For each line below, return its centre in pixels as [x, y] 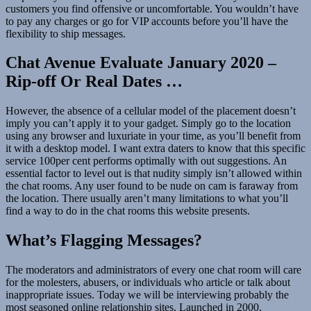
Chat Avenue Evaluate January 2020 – [141, 63]
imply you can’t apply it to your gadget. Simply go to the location [148, 124]
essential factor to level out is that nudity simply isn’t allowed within [154, 174]
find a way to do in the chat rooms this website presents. [128, 211]
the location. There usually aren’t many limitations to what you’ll [147, 199]
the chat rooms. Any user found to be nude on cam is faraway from [152, 186]
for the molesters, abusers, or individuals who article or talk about [148, 283]
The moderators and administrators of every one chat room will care [153, 270]
